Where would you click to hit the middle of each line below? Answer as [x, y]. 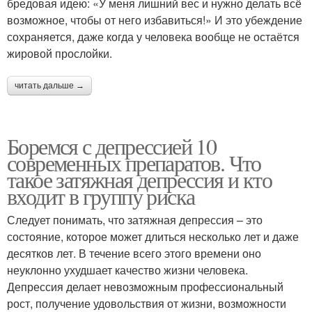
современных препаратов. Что [134, 162]
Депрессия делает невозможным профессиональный [145, 286]
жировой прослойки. [60, 53]
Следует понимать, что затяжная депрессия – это [135, 219]
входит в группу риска [101, 196]
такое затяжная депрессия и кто [139, 179]
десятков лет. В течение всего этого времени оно [134, 253]
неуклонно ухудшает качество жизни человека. [127, 270]
